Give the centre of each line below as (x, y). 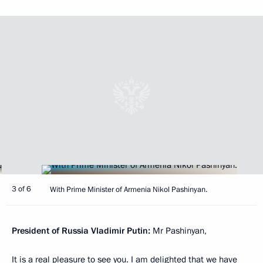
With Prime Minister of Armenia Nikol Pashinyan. (129, 189)
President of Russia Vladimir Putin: (81, 230)
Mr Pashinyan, (178, 230)
